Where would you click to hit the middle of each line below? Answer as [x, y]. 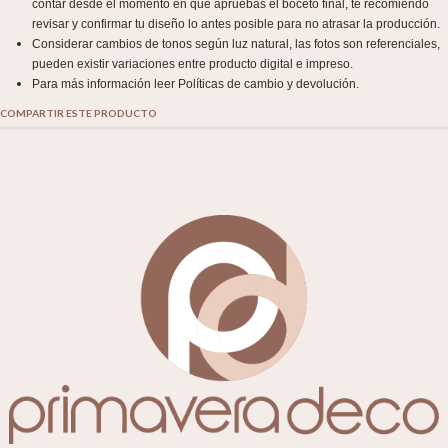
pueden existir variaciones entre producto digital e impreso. [192, 64]
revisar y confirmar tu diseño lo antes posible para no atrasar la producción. [236, 24]
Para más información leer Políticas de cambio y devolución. [195, 84]
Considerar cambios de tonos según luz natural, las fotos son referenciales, [236, 44]
